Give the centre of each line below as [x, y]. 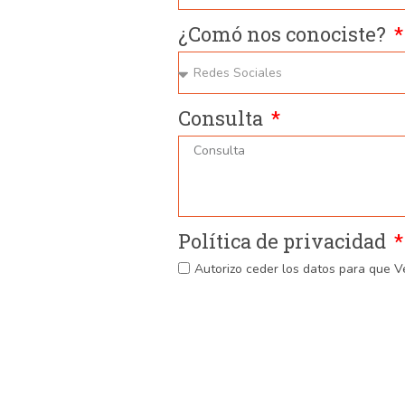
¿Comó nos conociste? [284, 34]
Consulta [223, 118]
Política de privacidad [284, 241]
